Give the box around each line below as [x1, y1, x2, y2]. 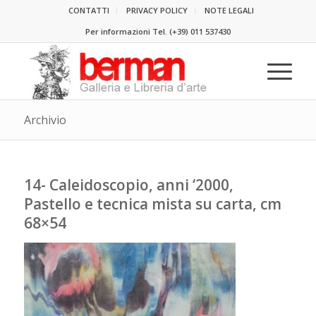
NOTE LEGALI [205, 5, 255, 16]
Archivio [23, 112, 66, 128]
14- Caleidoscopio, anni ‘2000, [23, 175, 233, 195]
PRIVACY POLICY [126, 5, 188, 16]
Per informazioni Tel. [85, 26, 169, 37]
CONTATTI [68, 5, 110, 16]
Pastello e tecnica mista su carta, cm [23, 194, 281, 214]
